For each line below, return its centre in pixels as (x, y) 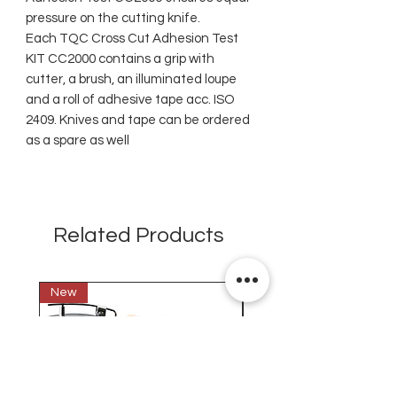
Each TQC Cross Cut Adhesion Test (132, 39)
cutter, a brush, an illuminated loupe (131, 79)
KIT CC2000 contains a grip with (120, 59)
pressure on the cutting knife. (113, 18)
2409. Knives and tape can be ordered (138, 120)
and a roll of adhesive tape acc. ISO (130, 100)
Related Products (139, 235)
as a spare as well (78, 140)
